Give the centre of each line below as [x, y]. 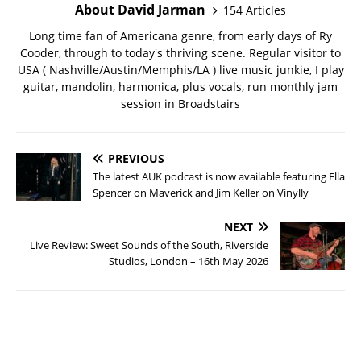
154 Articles [255, 10]
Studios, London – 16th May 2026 [189, 261]
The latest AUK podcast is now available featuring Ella [219, 177]
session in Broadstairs [180, 104]
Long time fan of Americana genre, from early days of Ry [180, 36]
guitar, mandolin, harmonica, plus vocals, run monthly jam [180, 87]
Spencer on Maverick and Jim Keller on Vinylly [201, 193]
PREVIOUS [136, 159]
